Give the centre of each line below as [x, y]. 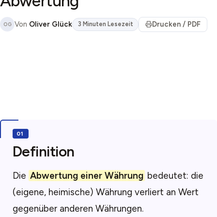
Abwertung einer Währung [86, 176]
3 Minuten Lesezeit [105, 24]
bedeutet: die [174, 176]
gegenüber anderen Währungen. [78, 209]
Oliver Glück [51, 24]
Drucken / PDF [176, 24]
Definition [44, 152]
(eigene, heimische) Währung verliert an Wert [105, 192]
